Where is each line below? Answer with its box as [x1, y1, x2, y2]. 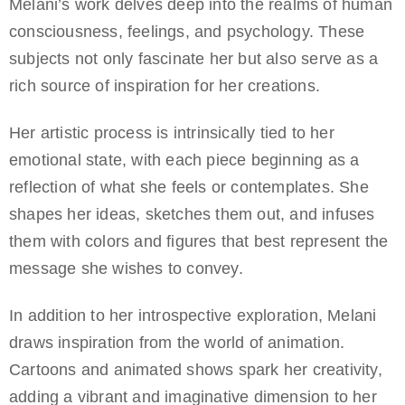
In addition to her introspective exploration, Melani [9, 306, 377, 325]
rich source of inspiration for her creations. [9, 76, 321, 95]
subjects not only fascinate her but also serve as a [9, 49, 379, 68]
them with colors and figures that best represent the [9, 231, 389, 250]
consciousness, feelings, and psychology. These [9, 22, 365, 41]
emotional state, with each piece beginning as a [9, 150, 360, 169]
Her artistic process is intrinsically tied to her [9, 123, 334, 142]
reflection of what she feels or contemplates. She [9, 177, 369, 196]
